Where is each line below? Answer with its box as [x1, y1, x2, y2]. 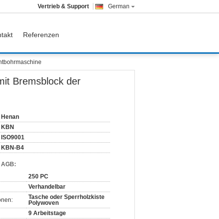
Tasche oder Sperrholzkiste [28, 194, 105, 200]
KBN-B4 [1, 144, 24, 151]
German [108, 3, 130, 10]
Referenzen [23, 31, 59, 39]
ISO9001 [1, 134, 24, 141]
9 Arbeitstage [28, 210, 66, 217]
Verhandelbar [28, 183, 66, 190]
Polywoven [28, 199, 59, 206]
